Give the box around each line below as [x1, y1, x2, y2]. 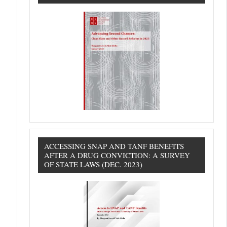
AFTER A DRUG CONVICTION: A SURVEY [44, 150, 191, 161]
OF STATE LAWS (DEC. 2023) [44, 159, 143, 170]
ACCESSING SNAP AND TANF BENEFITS [44, 141, 184, 152]
